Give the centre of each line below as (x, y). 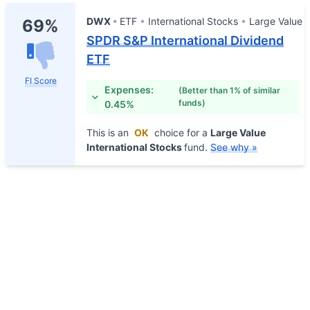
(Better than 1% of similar (229, 90)
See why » (234, 147)
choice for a (181, 133)
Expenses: (129, 90)
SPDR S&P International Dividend (185, 40)
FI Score (40, 81)
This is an (109, 133)
